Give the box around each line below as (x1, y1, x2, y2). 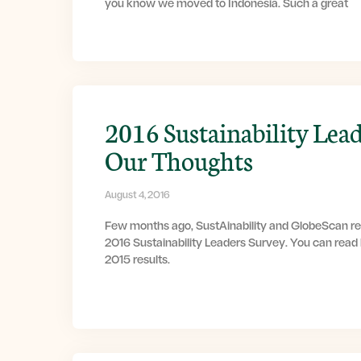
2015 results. (105, 255, 170, 267)
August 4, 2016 (105, 191, 170, 201)
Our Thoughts (105, 142, 253, 178)
